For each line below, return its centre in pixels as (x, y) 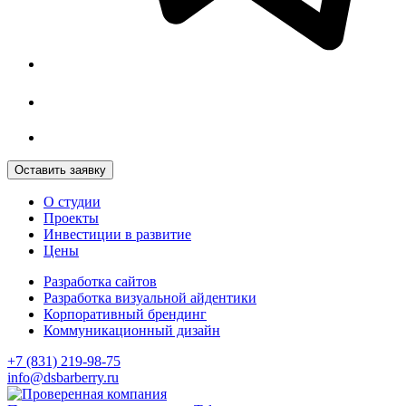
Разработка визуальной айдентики (150, 297)
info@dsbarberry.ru (63, 377)
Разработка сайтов (100, 281)
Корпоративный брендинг (125, 314)
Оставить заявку (60, 169)
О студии (72, 201)
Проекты (71, 217)
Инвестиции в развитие (117, 234)
